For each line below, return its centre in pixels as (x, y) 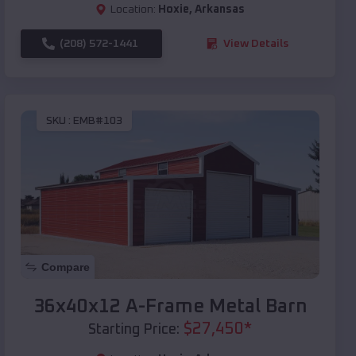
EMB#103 (98, 121)
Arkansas (220, 9)
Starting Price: (134, 329)
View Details (256, 43)
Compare (66, 267)
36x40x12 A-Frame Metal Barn (170, 306)
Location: (133, 9)
